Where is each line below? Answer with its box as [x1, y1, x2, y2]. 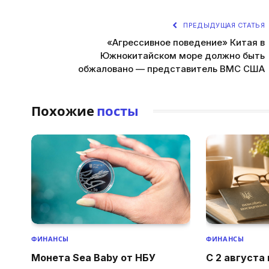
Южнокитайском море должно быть [100, 49, 265, 61]
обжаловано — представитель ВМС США [78, 62, 265, 74]
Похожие [31, 102, 97, 119]
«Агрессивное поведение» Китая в [107, 36, 265, 48]
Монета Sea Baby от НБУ [31, 252, 156, 264]
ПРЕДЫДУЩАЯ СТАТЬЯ [181, 20, 265, 29]
